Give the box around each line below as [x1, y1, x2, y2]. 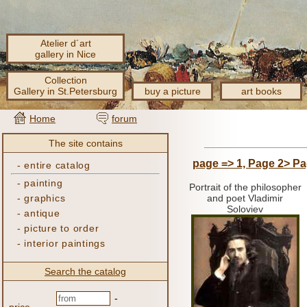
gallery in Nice [35, 49, 96, 60]
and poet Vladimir [207, 193, 283, 204]
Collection [44, 75, 87, 86]
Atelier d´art [40, 38, 91, 49]
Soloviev [227, 204, 263, 214]
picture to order [24, 223, 99, 234]
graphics [24, 193, 66, 204]
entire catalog [24, 160, 90, 171]
